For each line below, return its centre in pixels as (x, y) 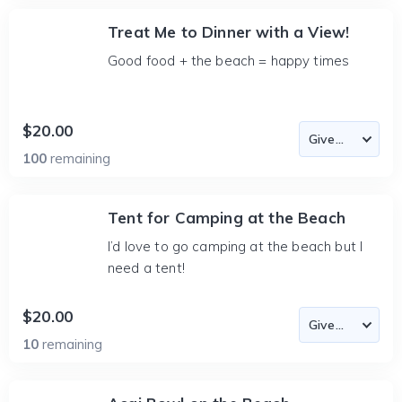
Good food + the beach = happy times (229, 61)
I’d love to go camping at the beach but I (236, 246)
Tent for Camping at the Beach (227, 218)
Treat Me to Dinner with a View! (229, 32)
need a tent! (146, 268)
